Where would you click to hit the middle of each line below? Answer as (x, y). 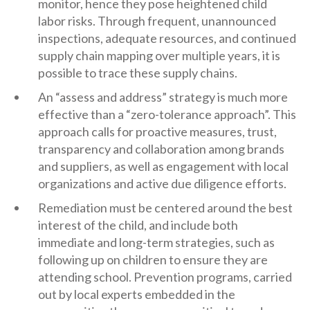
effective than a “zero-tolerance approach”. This (167, 114)
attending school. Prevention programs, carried (165, 277)
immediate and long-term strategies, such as (156, 242)
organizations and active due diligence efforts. (162, 183)
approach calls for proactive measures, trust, (157, 131)
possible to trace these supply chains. (138, 73)
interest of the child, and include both (138, 225)
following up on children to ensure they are (153, 259)
